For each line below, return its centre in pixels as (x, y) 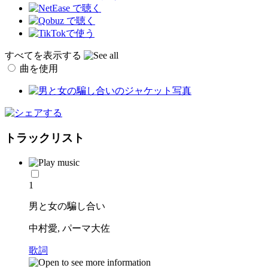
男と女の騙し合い (67, 206)
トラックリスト (45, 138)
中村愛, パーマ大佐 (69, 229)
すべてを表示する (44, 55)
